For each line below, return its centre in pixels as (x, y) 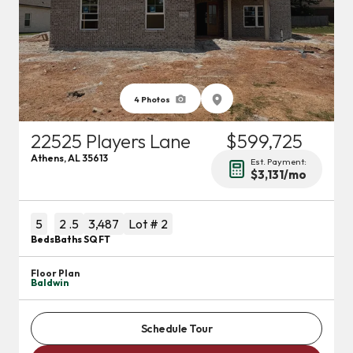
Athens (47, 158)
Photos (154, 100)
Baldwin (50, 282)
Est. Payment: (279, 162)
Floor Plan (55, 273)
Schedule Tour (176, 329)
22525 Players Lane (111, 141)
